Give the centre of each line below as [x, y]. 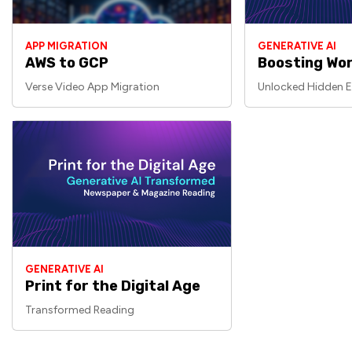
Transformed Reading [80, 310]
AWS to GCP [67, 63]
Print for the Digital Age [113, 286]
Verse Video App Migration [92, 87]
